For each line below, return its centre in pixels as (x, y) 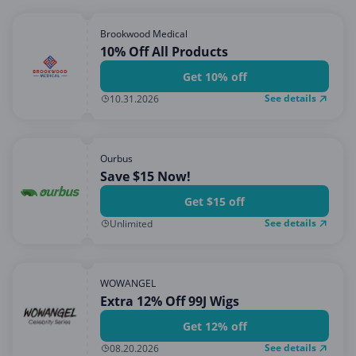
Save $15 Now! (145, 176)
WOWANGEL (128, 283)
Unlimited (131, 223)
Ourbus (116, 159)
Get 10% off (215, 76)
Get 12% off (215, 326)
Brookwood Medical (144, 34)
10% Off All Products (164, 52)
